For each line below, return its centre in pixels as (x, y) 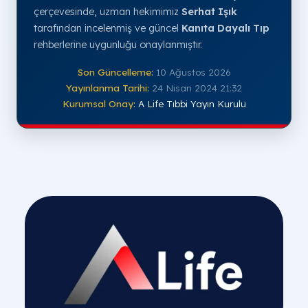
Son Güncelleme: (115, 72)
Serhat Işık (209, 12)
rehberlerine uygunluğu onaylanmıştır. (118, 45)
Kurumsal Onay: (99, 104)
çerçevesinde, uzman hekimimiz (108, 12)
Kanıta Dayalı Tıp (225, 29)
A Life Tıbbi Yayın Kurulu (192, 104)
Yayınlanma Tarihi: (108, 88)
